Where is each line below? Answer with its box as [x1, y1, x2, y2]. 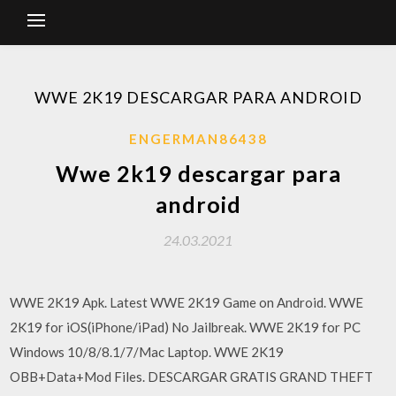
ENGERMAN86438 [128, 131, 268, 147]
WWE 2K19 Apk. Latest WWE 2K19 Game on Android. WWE [10, 294, 364, 310]
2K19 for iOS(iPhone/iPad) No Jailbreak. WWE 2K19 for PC [10, 319, 362, 335]
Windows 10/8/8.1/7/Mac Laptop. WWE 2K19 [10, 344, 285, 360]
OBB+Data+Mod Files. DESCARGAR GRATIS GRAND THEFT [10, 369, 374, 385]
